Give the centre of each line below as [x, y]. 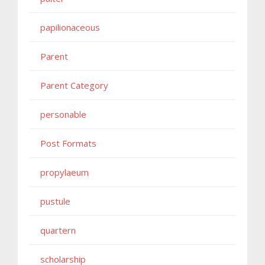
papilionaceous [70, 27]
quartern [58, 230]
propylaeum [64, 172]
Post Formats [68, 143]
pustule [55, 201]
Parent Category [74, 85]
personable [63, 114]
